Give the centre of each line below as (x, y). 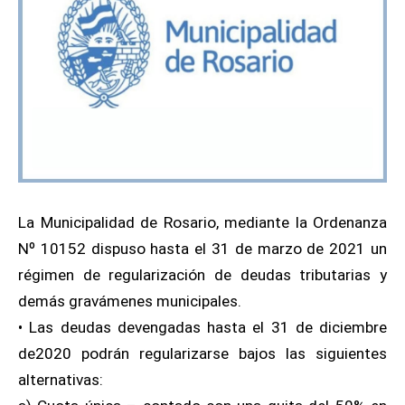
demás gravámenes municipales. (130, 301)
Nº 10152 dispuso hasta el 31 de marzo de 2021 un (202, 249)
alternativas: (61, 380)
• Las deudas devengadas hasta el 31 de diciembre (202, 327)
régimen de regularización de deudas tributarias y (202, 275)
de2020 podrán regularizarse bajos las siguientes (202, 353)
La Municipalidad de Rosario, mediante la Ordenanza (202, 222)
